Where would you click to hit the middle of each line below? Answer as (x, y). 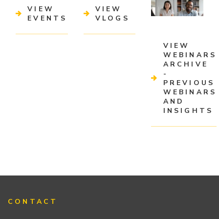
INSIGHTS (188, 110)
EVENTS (47, 18)
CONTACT (33, 202)
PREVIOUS (189, 83)
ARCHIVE (186, 64)
